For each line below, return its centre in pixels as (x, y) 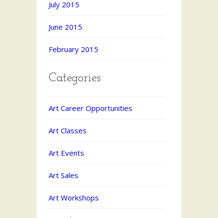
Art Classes (68, 131)
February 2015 (73, 49)
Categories (75, 78)
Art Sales (64, 175)
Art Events (66, 153)
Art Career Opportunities (91, 108)
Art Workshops (74, 198)
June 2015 (65, 27)
